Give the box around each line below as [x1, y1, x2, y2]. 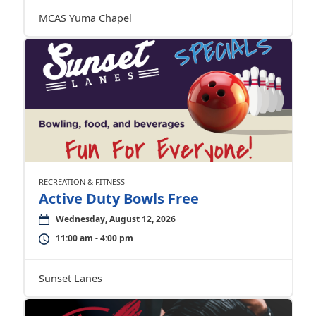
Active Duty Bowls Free [38, 189, 199, 208]
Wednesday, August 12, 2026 [55, 213, 176, 225]
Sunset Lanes [38, 272, 102, 285]
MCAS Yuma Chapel [38, 11, 132, 25]
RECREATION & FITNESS [38, 176, 125, 187]
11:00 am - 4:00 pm [55, 232, 133, 244]
